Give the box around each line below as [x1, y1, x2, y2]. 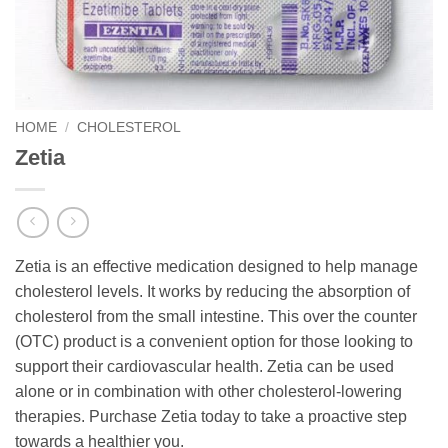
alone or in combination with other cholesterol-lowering [15, 383, 402, 401]
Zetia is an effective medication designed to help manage [15, 258, 418, 276]
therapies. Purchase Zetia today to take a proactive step [15, 408, 407, 426]
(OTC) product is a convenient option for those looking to [15, 333, 413, 351]
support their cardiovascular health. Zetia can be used [15, 358, 394, 376]
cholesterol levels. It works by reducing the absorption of [15, 283, 410, 301]
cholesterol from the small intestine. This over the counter [15, 308, 417, 326]
